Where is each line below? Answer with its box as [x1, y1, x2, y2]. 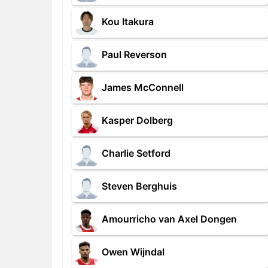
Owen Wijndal [102, 246, 165, 258]
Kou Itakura [102, 16, 154, 28]
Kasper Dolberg [102, 114, 173, 127]
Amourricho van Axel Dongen [102, 213, 237, 226]
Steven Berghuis [102, 180, 177, 193]
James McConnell [102, 81, 184, 94]
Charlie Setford [102, 147, 170, 160]
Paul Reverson [102, 48, 167, 61]
